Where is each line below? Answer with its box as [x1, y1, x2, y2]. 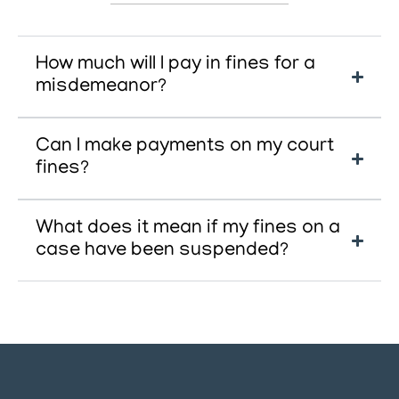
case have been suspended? [36, 240, 289, 262]
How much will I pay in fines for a [36, 54, 315, 76]
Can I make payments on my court [36, 136, 334, 158]
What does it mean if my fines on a [36, 218, 340, 240]
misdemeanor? [36, 77, 167, 98]
